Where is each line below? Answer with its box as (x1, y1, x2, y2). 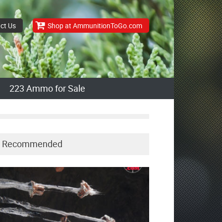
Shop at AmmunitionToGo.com (48, 21, 142, 30)
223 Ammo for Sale (9, 82, 85, 94)
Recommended (2, 137, 62, 150)
